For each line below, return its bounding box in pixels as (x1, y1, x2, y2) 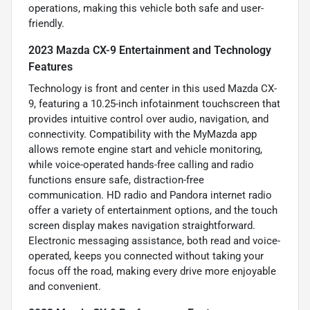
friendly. (28, 17, 64, 30)
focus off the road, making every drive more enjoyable (28, 264, 276, 277)
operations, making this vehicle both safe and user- (28, 1, 264, 15)
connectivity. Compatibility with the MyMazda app (28, 127, 257, 140)
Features (28, 60, 73, 73)
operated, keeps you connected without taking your (28, 249, 264, 262)
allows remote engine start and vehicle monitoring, (28, 143, 262, 156)
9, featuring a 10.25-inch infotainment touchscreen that (28, 97, 280, 110)
